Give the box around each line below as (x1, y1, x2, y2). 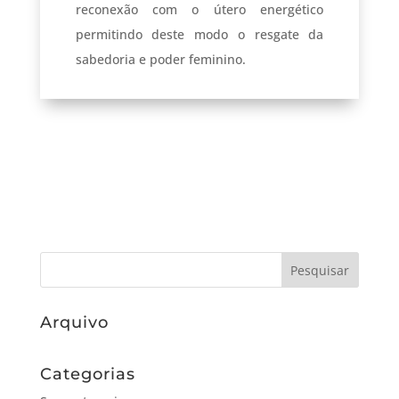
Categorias (39, 363, 135, 384)
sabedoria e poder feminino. (75, 50, 246, 68)
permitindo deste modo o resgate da (75, 25, 324, 43)
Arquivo (39, 312, 109, 332)
